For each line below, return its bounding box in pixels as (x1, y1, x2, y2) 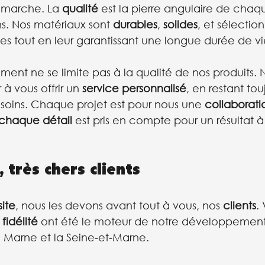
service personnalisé (82, 82, 186, 95)
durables (113, 18, 157, 31)
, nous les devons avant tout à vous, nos (15, 199, 223, 212)
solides (163, 18, 198, 31)
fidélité (2, 215, 38, 228)
